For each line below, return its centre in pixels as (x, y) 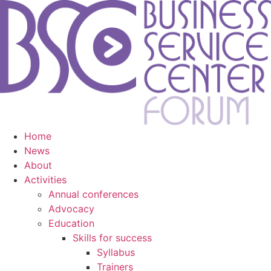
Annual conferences (93, 194)
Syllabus (116, 252)
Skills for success (112, 237)
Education (71, 223)
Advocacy (71, 208)
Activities (45, 179)
